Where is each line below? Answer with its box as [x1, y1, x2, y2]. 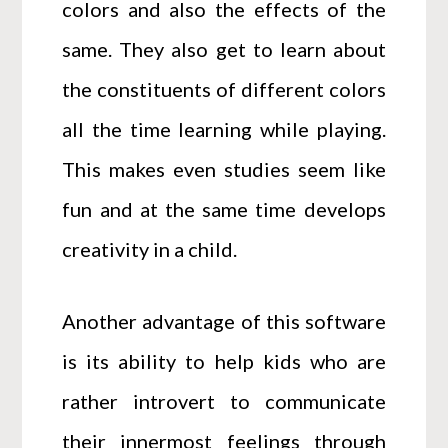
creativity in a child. [62, 236, 238, 261]
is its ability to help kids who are [62, 348, 386, 373]
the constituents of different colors [62, 76, 386, 101]
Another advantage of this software [62, 308, 386, 333]
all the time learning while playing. [62, 116, 386, 141]
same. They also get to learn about [62, 36, 386, 61]
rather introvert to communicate [62, 388, 386, 413]
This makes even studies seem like [62, 156, 386, 181]
